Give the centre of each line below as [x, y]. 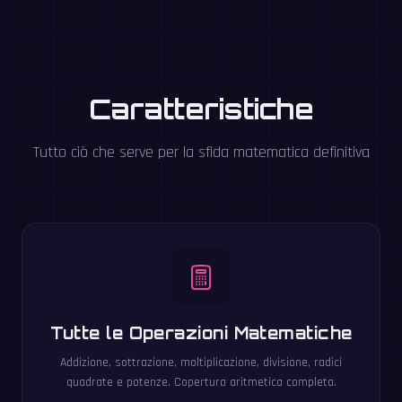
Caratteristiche [201, 109]
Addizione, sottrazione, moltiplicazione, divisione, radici [201, 363]
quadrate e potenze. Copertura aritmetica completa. [201, 382]
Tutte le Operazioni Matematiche [201, 333]
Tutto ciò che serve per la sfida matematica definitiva [201, 152]
